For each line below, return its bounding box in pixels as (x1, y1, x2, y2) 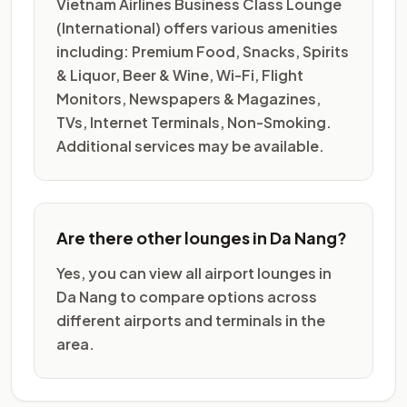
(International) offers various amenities (56, 18, 338, 37)
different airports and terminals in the (56, 311, 325, 330)
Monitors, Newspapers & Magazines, (56, 89, 321, 108)
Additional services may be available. (56, 136, 324, 155)
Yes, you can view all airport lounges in (56, 263, 332, 283)
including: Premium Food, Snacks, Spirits (56, 42, 349, 61)
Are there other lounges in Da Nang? (56, 227, 347, 248)
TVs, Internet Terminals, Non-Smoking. (56, 113, 332, 132)
